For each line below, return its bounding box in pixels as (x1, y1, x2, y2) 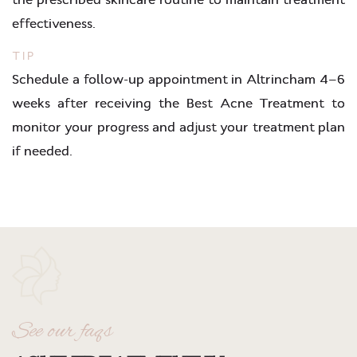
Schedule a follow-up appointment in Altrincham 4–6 (12, 70, 345, 88)
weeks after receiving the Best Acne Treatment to (12, 94, 345, 112)
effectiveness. (12, 14, 96, 32)
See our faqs (12, 316, 112, 347)
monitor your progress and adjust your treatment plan (12, 118, 345, 135)
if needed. (12, 142, 73, 159)
